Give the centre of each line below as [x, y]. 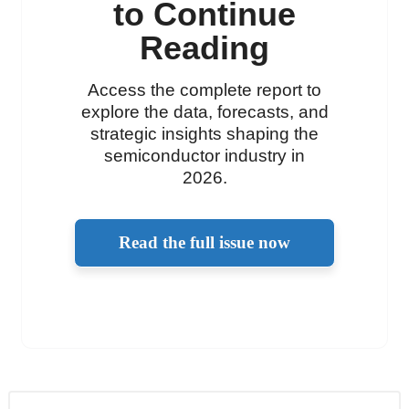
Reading [204, 47]
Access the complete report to [204, 89]
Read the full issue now [204, 242]
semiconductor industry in [204, 155]
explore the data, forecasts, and [204, 111]
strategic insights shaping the [204, 133]
